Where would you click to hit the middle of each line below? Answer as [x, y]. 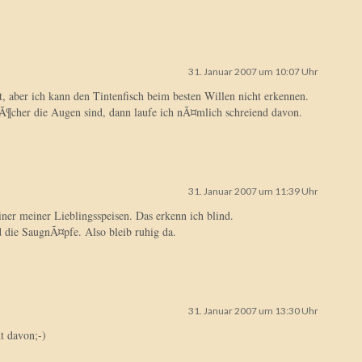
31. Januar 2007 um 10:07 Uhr [253, 72]
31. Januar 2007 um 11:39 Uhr [253, 191]
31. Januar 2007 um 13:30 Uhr [253, 311]
